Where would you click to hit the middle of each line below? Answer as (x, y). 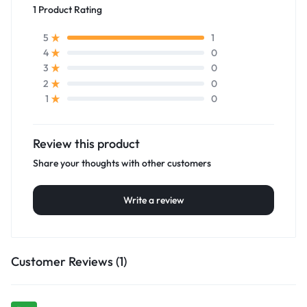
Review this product (86, 144)
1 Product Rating (67, 9)
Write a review (153, 200)
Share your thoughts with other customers (122, 163)
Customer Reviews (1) (69, 262)
